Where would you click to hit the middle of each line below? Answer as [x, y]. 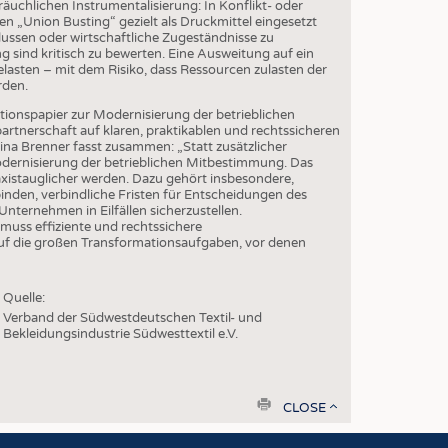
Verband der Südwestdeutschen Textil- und [132, 318]
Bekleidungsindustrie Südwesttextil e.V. [121, 334]
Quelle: [23, 298]
